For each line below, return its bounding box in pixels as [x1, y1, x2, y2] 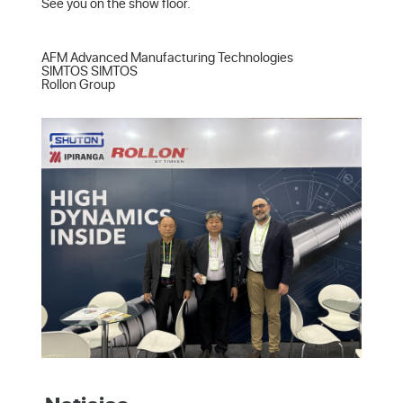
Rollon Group [41, 75, 115, 93]
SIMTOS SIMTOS [41, 61, 143, 79]
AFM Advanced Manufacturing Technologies [41, 48, 299, 66]
